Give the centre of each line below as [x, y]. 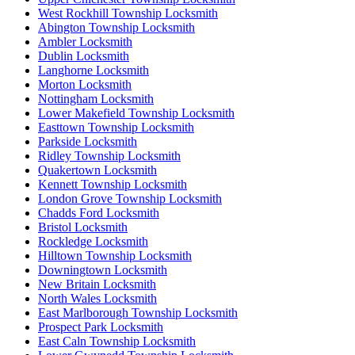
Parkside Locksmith [88, 141]
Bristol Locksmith [83, 227]
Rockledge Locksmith [93, 241]
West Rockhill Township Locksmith [128, 13]
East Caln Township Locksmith [117, 341]
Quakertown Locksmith [97, 170]
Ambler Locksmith [85, 41]
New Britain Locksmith [97, 284]
